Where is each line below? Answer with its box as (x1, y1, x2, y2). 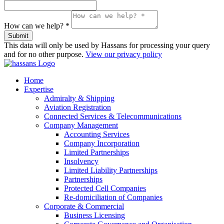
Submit (8, 31, 28, 39)
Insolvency (64, 156, 98, 165)
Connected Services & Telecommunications (44, 111, 181, 120)
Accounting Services (64, 129, 129, 138)
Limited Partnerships (64, 147, 129, 156)
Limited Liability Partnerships (64, 165, 157, 174)
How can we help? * (4, 21, 69, 30)
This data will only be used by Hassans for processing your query (4, 40, 210, 49)
